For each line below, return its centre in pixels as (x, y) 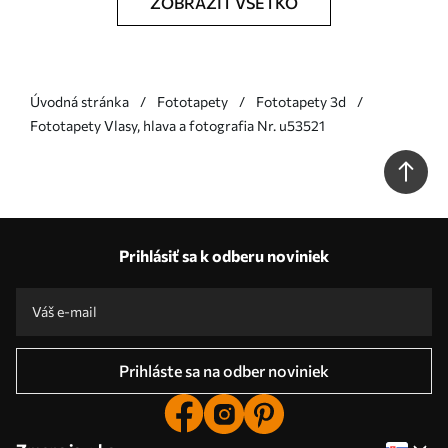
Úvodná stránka (79, 102)
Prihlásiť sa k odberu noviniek (224, 256)
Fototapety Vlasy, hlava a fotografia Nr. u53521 (177, 126)
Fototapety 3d (301, 102)
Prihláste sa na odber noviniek (224, 371)
